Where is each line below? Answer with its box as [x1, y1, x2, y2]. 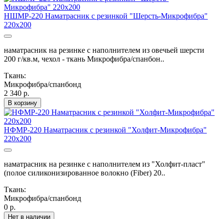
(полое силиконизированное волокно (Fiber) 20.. [4, 168, 165, 177]
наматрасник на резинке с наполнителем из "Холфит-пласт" [4, 159, 205, 168]
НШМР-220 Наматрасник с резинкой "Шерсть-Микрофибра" [4, 11, 208, 20]
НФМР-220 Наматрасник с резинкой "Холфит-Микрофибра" [4, 125, 207, 134]
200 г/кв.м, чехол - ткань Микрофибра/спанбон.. [4, 54, 164, 63]
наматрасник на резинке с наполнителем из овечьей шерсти [4, 45, 204, 54]
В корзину [8, 99, 37, 107]
